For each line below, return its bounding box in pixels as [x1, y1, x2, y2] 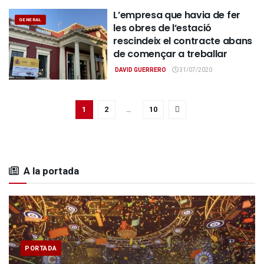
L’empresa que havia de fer [113, 8, 240, 22]
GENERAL [19, 16, 42, 24]
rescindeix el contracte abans [113, 34, 252, 48]
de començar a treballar [113, 47, 227, 61]
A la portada [24, 163, 79, 179]
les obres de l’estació [113, 21, 212, 35]
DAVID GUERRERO [114, 66, 166, 75]
